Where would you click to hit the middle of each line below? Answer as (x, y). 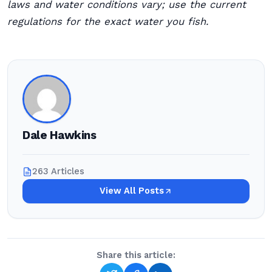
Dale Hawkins (59, 135)
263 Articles (58, 172)
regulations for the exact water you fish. (108, 22)
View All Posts (132, 191)
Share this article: (136, 255)
